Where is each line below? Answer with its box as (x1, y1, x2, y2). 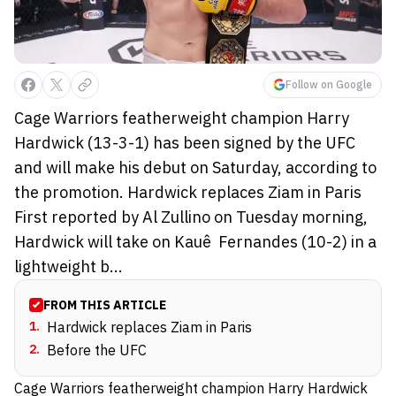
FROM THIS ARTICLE (43, 296, 166, 313)
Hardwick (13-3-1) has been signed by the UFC (14, 132, 355, 153)
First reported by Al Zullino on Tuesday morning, (14, 206, 368, 227)
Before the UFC (47, 340, 147, 359)
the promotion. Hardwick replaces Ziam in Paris (14, 181, 362, 202)
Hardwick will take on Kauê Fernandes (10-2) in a (14, 231, 377, 252)
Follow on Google (286, 77, 372, 91)
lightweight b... (14, 255, 123, 277)
